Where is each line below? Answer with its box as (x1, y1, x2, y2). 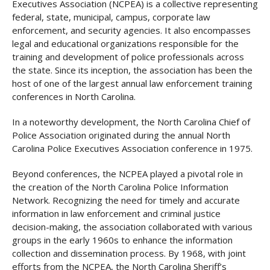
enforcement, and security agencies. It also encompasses (12, 24, 251, 36)
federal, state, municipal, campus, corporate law (12, 11, 210, 23)
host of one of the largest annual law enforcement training (12, 77, 253, 89)
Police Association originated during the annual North (12, 129, 230, 141)
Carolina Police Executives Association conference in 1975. (12, 142, 253, 154)
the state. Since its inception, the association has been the (12, 64, 253, 76)
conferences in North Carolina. (12, 90, 136, 102)
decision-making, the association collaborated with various (12, 221, 253, 233)
